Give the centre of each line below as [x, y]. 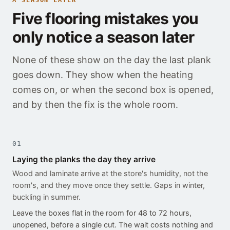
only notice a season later [103, 37]
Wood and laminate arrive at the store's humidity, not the [110, 174]
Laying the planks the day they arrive [84, 160]
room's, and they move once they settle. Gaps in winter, [109, 186]
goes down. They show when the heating [103, 75]
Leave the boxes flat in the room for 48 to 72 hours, [102, 213]
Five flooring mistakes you [106, 19]
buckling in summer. [46, 197]
